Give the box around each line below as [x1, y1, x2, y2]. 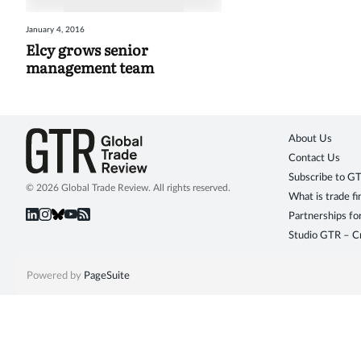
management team [26, 56, 154, 79]
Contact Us [288, 153, 340, 164]
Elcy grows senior [26, 39, 148, 61]
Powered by [26, 271, 84, 282]
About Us [288, 134, 332, 145]
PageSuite [83, 271, 130, 282]
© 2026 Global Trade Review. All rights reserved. [26, 183, 230, 193]
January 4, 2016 [26, 26, 85, 35]
